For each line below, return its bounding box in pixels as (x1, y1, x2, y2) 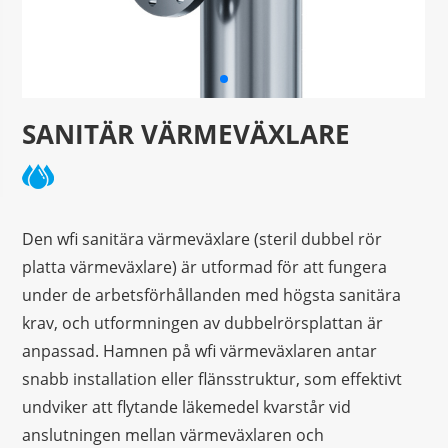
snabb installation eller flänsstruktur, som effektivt (22, 367, 403, 390)
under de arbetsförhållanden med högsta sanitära (22, 283, 402, 306)
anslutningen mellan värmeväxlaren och (22, 423, 325, 446)
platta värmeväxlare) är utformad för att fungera (22, 255, 388, 278)
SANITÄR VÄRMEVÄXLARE (22, 115, 351, 152)
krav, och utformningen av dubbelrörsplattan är (22, 311, 384, 334)
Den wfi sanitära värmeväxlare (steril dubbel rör (22, 227, 383, 250)
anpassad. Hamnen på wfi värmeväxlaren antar (22, 339, 378, 362)
